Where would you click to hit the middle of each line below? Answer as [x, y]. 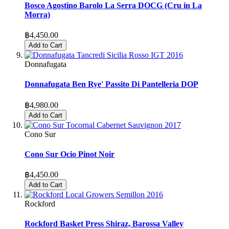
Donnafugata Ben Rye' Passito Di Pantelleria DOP [111, 84]
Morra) [37, 14]
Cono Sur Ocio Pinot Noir [70, 154]
